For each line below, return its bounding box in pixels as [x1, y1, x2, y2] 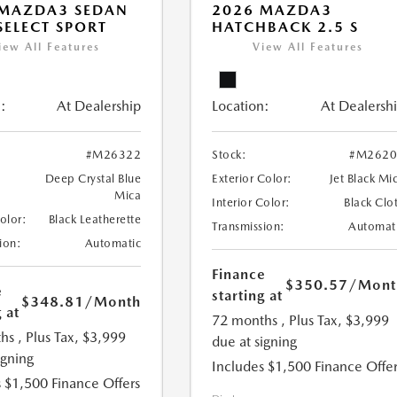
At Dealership [57, 97, 142, 115]
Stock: [212, 148, 247, 162]
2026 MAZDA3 [212, 2, 333, 19]
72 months [212, 312, 278, 330]
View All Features [253, 41, 364, 54]
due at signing [212, 333, 298, 351]
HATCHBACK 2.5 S [212, 19, 360, 36]
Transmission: [212, 220, 285, 234]
